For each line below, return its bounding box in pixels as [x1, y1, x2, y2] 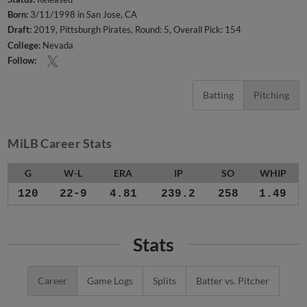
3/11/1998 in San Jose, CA [28, 9, 138, 21]
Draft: [8, 24, 32, 36]
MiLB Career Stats [8, 136, 112, 151]
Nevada [40, 39, 74, 51]
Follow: [8, 54, 37, 66]
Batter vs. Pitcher [196, 275, 269, 287]
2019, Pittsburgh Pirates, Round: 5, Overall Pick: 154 [32, 24, 242, 36]
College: [8, 39, 41, 51]
